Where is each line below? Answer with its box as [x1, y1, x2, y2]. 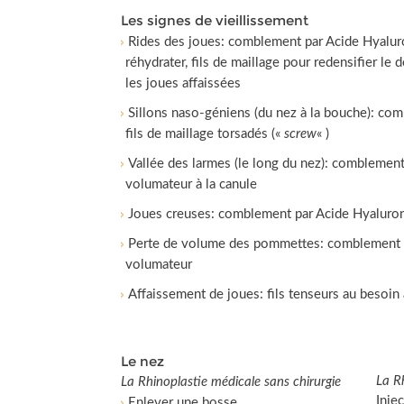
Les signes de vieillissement [121, 12, 309, 29]
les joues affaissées [125, 77, 242, 90]
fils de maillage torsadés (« [125, 127, 285, 141]
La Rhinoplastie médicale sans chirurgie [121, 375, 342, 389]
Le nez [121, 353, 165, 370]
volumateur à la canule [125, 178, 258, 191]
